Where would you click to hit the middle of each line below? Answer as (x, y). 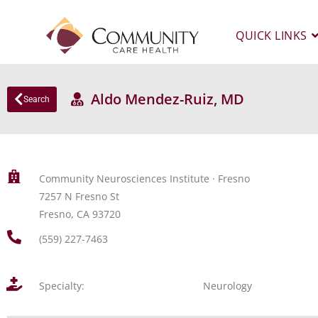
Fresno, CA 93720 (79, 214)
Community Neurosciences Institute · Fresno (144, 179)
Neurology (228, 286)
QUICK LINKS (272, 35)
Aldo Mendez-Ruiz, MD (164, 99)
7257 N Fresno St (79, 196)
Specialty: (61, 286)
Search (37, 99)
